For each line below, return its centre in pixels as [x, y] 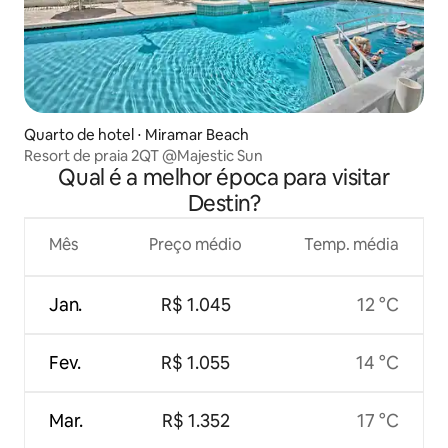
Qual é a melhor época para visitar [224, 178]
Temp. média [351, 245]
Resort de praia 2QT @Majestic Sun [143, 156]
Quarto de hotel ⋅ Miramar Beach [136, 135]
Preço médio [196, 245]
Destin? [224, 204]
